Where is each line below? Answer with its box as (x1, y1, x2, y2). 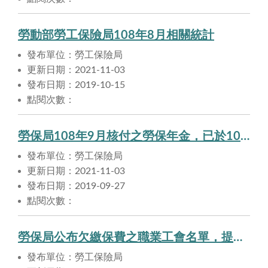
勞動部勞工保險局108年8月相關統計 (18, 29, 214, 42)
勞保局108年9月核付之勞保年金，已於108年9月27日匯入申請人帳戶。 (240, 130, 249, 143)
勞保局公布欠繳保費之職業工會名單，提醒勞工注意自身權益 (233, 232, 242, 244)
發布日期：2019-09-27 (27, 181, 125, 191)
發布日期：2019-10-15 (27, 80, 125, 90)
